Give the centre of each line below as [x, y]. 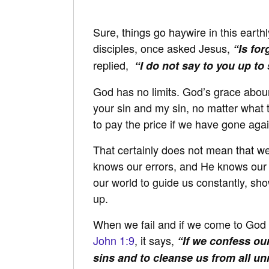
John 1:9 [114, 240]
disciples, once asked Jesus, [162, 48]
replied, [112, 65]
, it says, [156, 240]
